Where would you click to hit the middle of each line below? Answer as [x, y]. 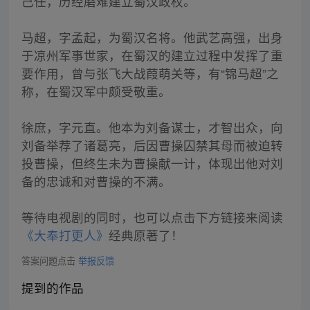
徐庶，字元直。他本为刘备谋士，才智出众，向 [152, 127]
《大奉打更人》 [65, 235]
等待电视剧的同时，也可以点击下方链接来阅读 [152, 217]
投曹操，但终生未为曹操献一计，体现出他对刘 [152, 163]
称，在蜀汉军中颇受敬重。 [96, 91]
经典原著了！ [146, 235]
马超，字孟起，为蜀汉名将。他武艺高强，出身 [152, 37]
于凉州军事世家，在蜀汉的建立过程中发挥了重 [152, 55]
